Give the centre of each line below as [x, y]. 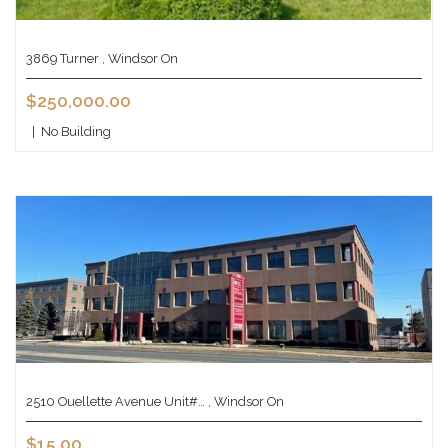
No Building [73, 131]
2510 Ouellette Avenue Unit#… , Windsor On [155, 401]
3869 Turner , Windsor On [102, 58]
